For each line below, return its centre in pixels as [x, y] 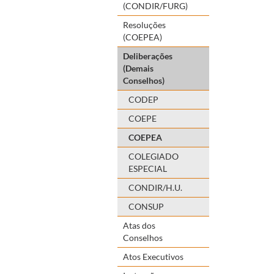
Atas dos [139, 225]
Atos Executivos [153, 256]
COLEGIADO [154, 156]
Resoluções [144, 24]
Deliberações [148, 56]
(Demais [138, 68]
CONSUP [146, 206]
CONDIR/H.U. [155, 187]
